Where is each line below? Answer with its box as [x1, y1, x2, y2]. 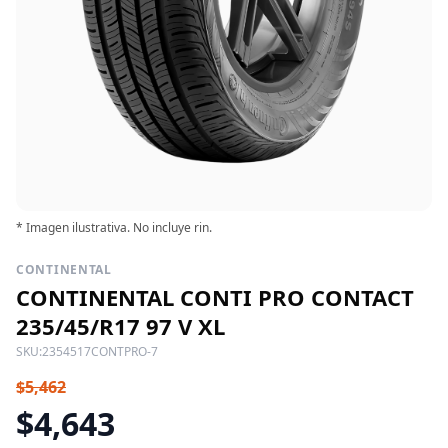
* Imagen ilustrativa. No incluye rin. [16, 218, 212, 236]
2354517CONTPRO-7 [42, 342, 158, 360]
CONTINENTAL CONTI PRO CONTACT [16, 281, 414, 312]
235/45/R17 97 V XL [16, 310, 225, 341]
